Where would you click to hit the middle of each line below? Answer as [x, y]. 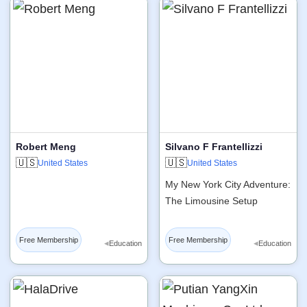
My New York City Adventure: [228, 184]
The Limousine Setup [211, 200]
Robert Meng [46, 146]
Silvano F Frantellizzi [214, 146]
